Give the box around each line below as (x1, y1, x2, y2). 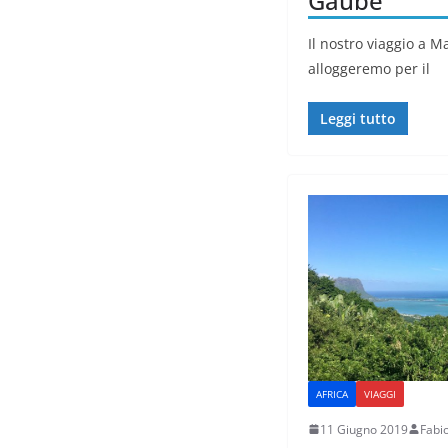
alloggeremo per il (308, 58, 430, 78)
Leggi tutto (320, 108, 396, 128)
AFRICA (316, 386, 348, 401)
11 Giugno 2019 (320, 420, 408, 438)
